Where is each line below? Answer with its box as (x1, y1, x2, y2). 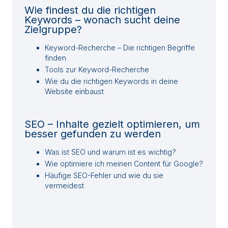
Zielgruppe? (24, 23, 82, 36)
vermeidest (45, 181, 84, 190)
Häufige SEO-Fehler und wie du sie (45, 171, 163, 180)
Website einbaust (45, 87, 104, 96)
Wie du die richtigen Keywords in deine (45, 77, 178, 86)
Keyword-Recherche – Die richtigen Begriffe (45, 43, 195, 52)
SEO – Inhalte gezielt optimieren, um (24, 118, 200, 131)
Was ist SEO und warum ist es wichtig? (45, 148, 176, 157)
